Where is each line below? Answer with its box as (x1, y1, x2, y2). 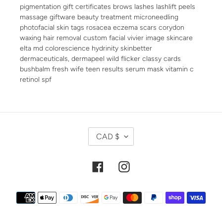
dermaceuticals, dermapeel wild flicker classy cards (20, 54, 181, 62)
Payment (111, 187, 140, 197)
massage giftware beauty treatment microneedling (20, 12, 178, 21)
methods (111, 198, 140, 208)
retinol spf (20, 75, 52, 83)
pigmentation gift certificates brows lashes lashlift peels (20, 2, 195, 10)
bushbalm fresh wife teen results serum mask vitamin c (20, 64, 194, 73)
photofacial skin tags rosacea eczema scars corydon (20, 23, 184, 31)
